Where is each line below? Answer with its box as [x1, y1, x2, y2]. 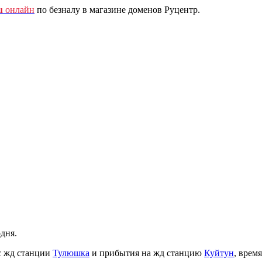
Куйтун [204, 248, 234, 258]
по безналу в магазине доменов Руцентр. [35, 5, 200, 15]
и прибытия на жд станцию [89, 248, 204, 258]
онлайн [3, 5, 35, 15]
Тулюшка [53, 248, 89, 258]
